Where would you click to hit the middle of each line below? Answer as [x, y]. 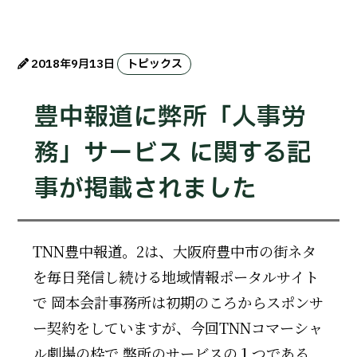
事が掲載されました [145, 189]
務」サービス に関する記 [173, 153]
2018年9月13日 [75, 65]
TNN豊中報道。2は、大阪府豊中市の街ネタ [174, 251]
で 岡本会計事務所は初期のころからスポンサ [178, 302]
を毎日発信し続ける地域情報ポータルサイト [175, 277]
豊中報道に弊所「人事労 [170, 117]
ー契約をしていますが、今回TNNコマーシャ [177, 328]
